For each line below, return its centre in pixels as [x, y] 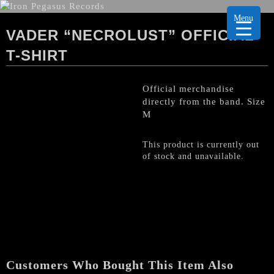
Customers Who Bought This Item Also [120, 265]
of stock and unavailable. [193, 156]
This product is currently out [201, 144]
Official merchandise [188, 89]
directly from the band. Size [204, 102]
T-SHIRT [37, 55]
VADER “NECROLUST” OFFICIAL [130, 35]
